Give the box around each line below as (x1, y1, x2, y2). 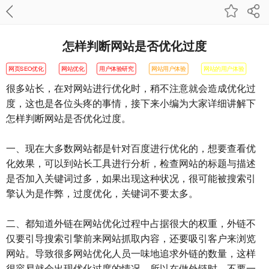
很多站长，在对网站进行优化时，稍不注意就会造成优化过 (6, 81, 256, 95)
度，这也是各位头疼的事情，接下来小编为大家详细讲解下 (6, 96, 256, 110)
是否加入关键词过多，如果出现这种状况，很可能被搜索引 (6, 171, 256, 185)
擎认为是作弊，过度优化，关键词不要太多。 (6, 186, 198, 200)
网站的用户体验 (204, 64, 244, 73)
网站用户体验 (151, 64, 186, 73)
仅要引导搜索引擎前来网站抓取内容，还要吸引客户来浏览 (6, 231, 256, 245)
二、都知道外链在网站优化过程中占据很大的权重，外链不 (6, 216, 256, 230)
